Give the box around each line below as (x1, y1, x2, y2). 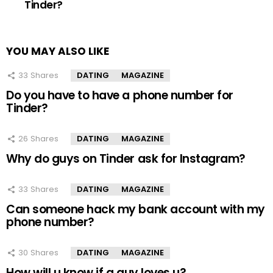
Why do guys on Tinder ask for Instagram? (6, 150, 246, 167)
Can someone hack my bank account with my (6, 200, 265, 218)
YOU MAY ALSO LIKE (6, 43, 109, 58)
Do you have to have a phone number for (6, 87, 233, 104)
